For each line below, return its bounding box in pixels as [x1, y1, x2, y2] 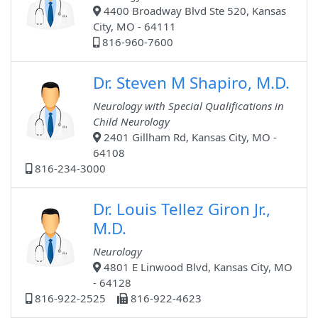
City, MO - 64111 [93, 19, 176, 34]
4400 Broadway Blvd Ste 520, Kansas [101, 4, 286, 18]
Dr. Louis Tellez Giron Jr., [93, 198, 270, 221]
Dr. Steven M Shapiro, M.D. [93, 72, 290, 94]
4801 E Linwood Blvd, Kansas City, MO [101, 260, 292, 275]
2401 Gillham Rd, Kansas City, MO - [101, 130, 277, 145]
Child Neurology [93, 114, 170, 129]
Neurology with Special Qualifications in [93, 99, 284, 114]
